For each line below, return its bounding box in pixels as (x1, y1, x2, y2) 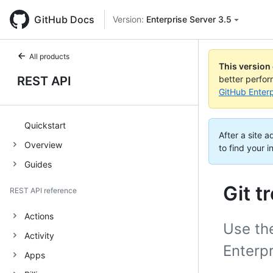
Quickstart (24, 119, 66, 130)
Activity (24, 230, 54, 241)
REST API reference (10, 186, 77, 195)
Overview (24, 139, 62, 150)
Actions (24, 210, 54, 221)
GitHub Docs (34, 13, 94, 26)
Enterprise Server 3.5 (146, 14, 232, 24)
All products (29, 52, 69, 61)
